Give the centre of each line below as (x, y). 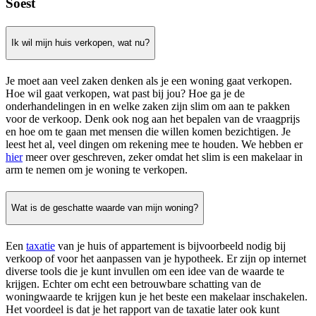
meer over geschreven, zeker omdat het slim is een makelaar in (163, 157)
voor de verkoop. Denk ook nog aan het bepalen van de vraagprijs (153, 119)
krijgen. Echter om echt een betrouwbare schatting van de (133, 284)
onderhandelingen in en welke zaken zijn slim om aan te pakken (148, 106)
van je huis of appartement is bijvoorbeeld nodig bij (170, 246)
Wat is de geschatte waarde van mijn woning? (105, 208)
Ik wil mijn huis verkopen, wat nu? (80, 43)
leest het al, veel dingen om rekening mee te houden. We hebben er (154, 144)
